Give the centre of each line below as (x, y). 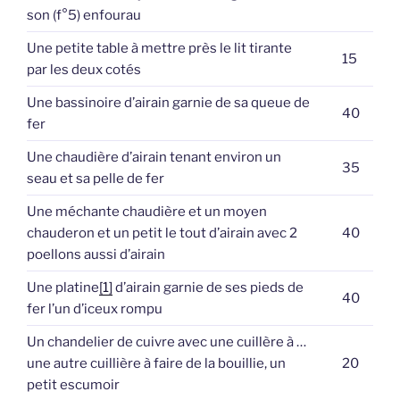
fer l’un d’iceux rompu (95, 308)
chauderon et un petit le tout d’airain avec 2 (162, 233)
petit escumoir (73, 384)
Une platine (63, 287)
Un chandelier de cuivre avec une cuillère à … (167, 342)
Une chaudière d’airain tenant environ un (154, 157)
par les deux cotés (84, 69)
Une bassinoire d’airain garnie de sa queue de (168, 102)
